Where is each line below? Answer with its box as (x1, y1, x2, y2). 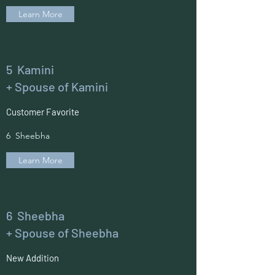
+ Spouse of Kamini (6, 79, 108, 94)
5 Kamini (6, 62, 54, 77)
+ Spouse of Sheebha (6, 225, 118, 240)
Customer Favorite (6, 106, 79, 117)
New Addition (6, 252, 59, 263)
